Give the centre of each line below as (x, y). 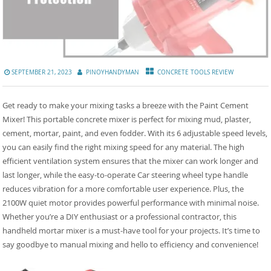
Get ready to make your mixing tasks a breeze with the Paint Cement (126, 105)
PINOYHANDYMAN (113, 72)
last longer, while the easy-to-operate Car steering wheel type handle (126, 175)
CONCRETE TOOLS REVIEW (196, 72)
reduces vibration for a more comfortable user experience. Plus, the (123, 188)
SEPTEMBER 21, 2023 (42, 72)
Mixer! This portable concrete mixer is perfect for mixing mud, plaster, (127, 119)
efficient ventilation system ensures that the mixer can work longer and (131, 161)
